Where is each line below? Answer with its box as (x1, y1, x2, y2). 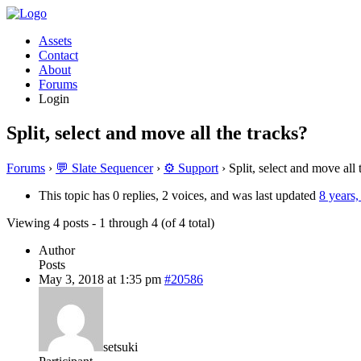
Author (39, 243, 75, 257)
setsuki (103, 339, 138, 354)
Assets (39, 34, 72, 48)
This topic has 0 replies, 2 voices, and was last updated (39, 188, 319, 202)
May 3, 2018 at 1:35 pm (39, 272, 161, 286)
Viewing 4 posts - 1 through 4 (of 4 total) (6, 215, 214, 230)
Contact (39, 48, 78, 62)
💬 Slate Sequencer (56, 160, 153, 175)
